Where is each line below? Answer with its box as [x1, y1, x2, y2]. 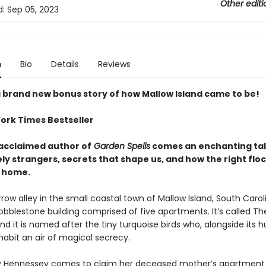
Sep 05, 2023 [7, 4, 59, 16]
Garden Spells [91, 140, 150, 152]
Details [50, 58, 79, 70]
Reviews [97, 58, 131, 70]
